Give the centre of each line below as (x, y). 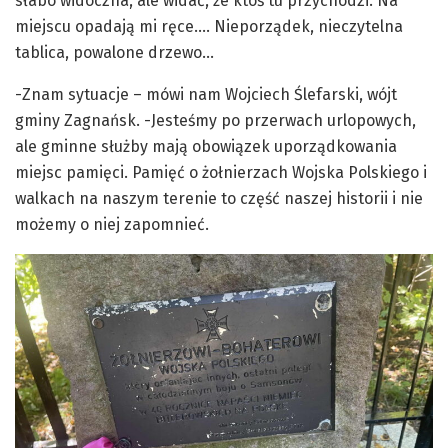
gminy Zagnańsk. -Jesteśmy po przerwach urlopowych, (215, 120)
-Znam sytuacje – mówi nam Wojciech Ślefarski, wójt (206, 94)
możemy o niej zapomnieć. (112, 224)
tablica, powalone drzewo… (114, 52)
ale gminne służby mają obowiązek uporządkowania (206, 146)
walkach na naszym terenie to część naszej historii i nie (219, 198)
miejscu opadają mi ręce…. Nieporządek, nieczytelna (209, 26)
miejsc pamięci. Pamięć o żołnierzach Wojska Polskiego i (221, 172)
